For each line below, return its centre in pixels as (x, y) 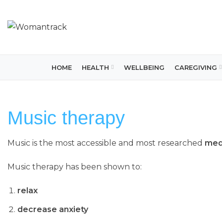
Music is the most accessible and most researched (106, 143)
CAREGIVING (196, 67)
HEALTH (96, 67)
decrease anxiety (53, 209)
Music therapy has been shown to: (75, 167)
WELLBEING (144, 67)
